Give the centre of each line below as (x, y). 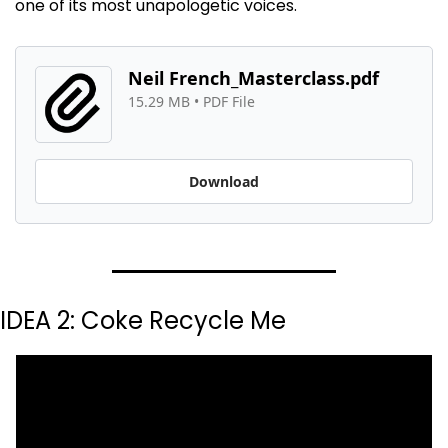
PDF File (229, 102)
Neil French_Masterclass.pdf (253, 78)
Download (224, 182)
